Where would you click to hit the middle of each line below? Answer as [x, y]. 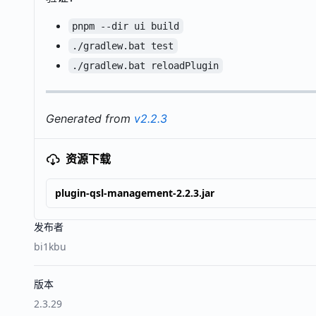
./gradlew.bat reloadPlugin [146, 66]
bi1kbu [50, 247]
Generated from [90, 119]
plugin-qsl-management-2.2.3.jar [135, 193]
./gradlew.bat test [123, 46]
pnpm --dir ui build [126, 26]
